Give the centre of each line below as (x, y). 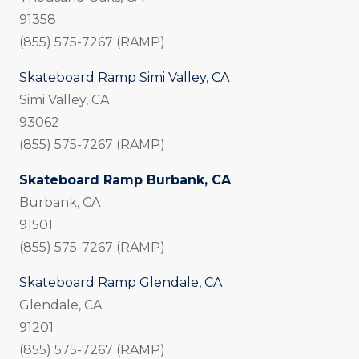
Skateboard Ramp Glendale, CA (121, 283)
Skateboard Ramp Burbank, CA (125, 180)
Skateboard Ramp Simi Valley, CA (124, 78)
